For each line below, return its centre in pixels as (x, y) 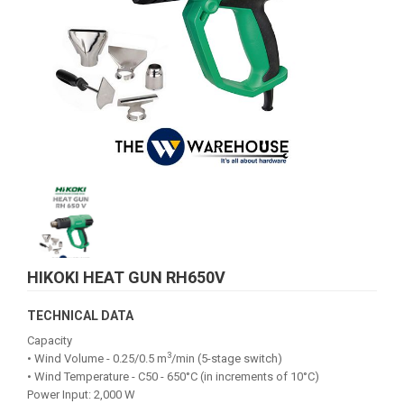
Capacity (50, 340)
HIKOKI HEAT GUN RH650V (126, 277)
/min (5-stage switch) (227, 358)
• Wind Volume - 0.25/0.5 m (97, 358)
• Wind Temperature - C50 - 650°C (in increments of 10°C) (173, 376)
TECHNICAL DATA (80, 316)
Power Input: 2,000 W (81, 395)
